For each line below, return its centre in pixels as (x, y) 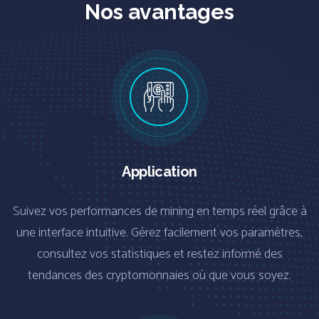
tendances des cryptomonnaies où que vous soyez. (159, 275)
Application (159, 171)
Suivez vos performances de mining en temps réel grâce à (159, 211)
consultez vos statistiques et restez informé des (159, 254)
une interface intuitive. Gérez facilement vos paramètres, (159, 232)
